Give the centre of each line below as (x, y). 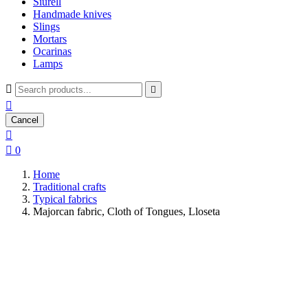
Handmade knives (72, 14)
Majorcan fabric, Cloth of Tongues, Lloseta (126, 211)
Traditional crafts (69, 187)
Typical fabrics (65, 199)
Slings (46, 26)
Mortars (50, 39)
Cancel (25, 120)
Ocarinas (52, 51)
